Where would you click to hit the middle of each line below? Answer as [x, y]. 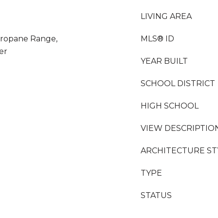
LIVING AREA [166, 16]
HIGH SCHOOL [170, 106]
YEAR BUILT [164, 61]
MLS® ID [157, 39]
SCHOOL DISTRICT [178, 83]
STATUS [156, 195]
